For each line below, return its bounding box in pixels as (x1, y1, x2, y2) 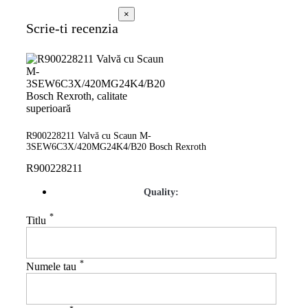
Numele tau (26, 261, 76, 273)
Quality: (144, 187, 179, 198)
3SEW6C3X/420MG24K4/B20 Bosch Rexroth (26, 142, 206, 153)
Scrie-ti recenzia (26, 21, 118, 36)
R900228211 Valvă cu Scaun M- (26, 131, 151, 142)
